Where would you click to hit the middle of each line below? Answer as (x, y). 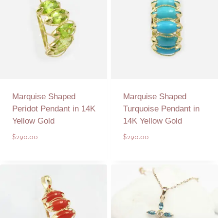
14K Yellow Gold (152, 121)
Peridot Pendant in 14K (54, 109)
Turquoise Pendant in (161, 109)
